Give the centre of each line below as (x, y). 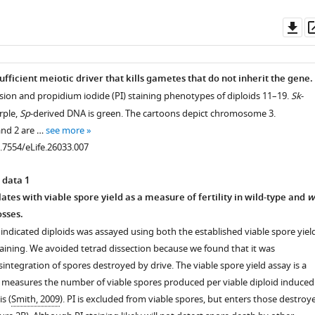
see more (65, 130)
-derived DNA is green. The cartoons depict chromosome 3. (153, 114)
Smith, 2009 (35, 299)
